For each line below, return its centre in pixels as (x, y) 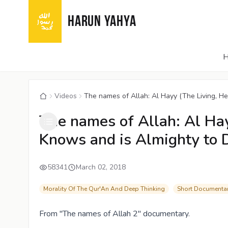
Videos (66, 96)
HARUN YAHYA (102, 22)
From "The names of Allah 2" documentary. (115, 214)
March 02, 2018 (101, 167)
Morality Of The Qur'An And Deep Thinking (104, 189)
